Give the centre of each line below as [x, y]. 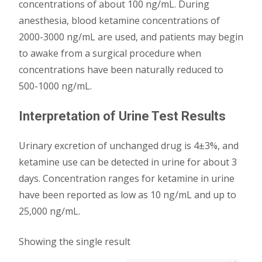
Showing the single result [75, 242]
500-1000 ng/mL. [55, 86]
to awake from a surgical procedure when [110, 53]
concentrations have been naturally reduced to [121, 70]
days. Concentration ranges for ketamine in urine [127, 178]
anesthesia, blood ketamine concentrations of [119, 20]
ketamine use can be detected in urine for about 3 [128, 162]
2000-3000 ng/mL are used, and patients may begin [131, 37]
